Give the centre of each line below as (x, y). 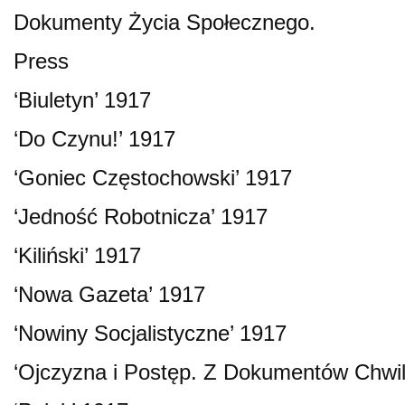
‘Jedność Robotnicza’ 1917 (141, 216)
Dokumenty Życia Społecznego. (165, 22)
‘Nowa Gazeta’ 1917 (109, 294)
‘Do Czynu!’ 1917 (94, 138)
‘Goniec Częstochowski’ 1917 (153, 177)
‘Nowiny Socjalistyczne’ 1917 (150, 333)
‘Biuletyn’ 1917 (82, 99)
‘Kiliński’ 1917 (77, 255)
